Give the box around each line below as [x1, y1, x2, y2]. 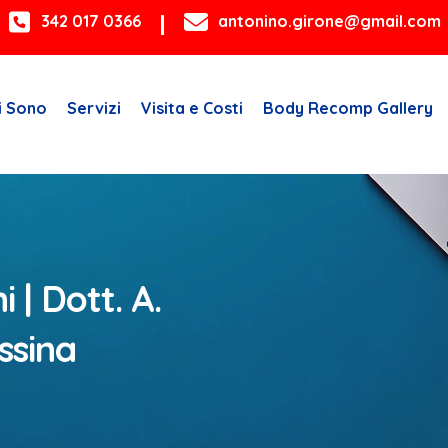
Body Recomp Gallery [263, 98, 433, 118]
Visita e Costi [141, 98, 243, 118]
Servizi [67, 98, 121, 118]
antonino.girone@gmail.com [218, 11, 441, 32]
